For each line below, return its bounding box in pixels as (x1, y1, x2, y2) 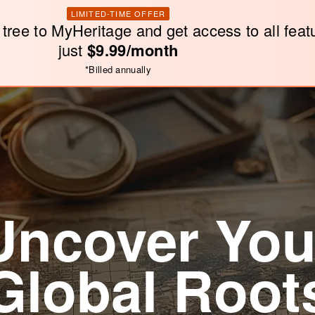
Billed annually (89, 62, 151, 76)
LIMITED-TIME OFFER (70, 7, 166, 19)
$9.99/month (87, 38, 179, 61)
